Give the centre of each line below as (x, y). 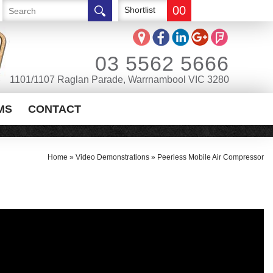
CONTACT (55, 109)
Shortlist (140, 10)
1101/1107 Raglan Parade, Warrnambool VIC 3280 (119, 80)
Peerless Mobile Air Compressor (211, 157)
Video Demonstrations (112, 157)
